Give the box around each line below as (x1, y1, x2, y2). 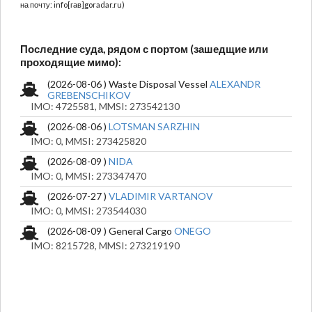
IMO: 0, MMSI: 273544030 (20, 204, 146, 217)
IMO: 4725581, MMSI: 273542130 (20, 100, 180, 112)
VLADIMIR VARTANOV (109, 189, 213, 202)
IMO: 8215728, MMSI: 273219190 (20, 239, 180, 251)
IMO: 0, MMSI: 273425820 (20, 134, 146, 147)
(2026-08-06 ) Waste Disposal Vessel (47, 77, 210, 90)
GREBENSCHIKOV (47, 88, 131, 101)
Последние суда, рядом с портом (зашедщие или (20, 42, 268, 55)
